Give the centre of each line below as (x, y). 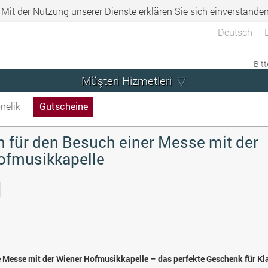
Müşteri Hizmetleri (126, 80)
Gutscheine (63, 106)
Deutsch (235, 32)
